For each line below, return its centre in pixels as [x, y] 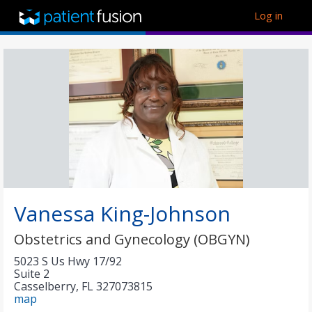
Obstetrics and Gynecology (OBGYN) [132, 239]
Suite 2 [32, 274]
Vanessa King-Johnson [122, 213]
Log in [268, 15]
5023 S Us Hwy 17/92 [68, 261]
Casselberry [45, 286]
